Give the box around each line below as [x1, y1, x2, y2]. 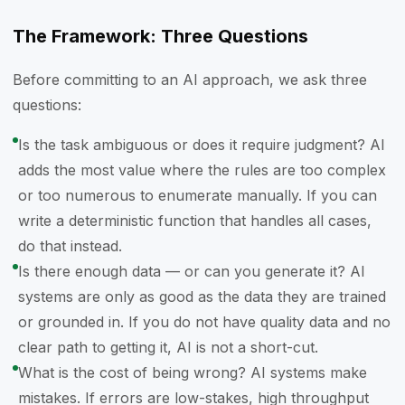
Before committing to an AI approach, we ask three [13, 71, 367, 89]
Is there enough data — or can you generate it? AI [18, 262, 365, 280]
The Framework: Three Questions [13, 25, 308, 47]
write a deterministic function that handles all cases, [18, 212, 372, 230]
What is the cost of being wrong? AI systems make [18, 363, 367, 381]
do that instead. [18, 237, 122, 255]
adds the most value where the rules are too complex [18, 161, 386, 179]
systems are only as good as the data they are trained [18, 287, 386, 306]
